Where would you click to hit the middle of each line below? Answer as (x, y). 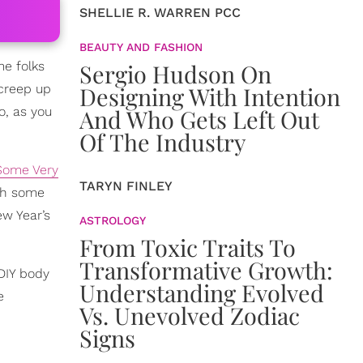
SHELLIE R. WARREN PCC (160, 13)
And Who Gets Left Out (199, 119)
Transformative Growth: (206, 270)
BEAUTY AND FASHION (141, 47)
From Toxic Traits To (188, 247)
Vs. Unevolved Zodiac (190, 315)
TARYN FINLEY (126, 186)
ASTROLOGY (113, 220)
